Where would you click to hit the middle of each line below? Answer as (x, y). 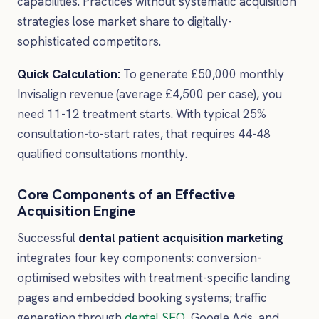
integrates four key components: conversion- (139, 257)
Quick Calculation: (69, 74)
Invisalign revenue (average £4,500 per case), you (150, 94)
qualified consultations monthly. (102, 153)
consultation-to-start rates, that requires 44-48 (144, 134)
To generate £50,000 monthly (202, 74)
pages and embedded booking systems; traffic (142, 297)
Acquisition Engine (76, 210)
